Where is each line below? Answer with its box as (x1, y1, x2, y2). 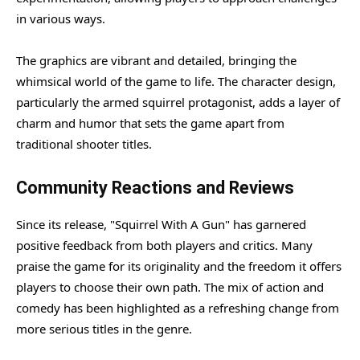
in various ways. (16, 10, 105, 27)
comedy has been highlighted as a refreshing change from (16, 299, 339, 316)
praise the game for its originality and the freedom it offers (16, 257, 342, 274)
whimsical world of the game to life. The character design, (16, 72, 336, 89)
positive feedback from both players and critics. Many (16, 236, 313, 253)
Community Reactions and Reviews (16, 177, 294, 198)
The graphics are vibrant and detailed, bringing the (16, 51, 297, 68)
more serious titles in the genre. (16, 320, 192, 337)
